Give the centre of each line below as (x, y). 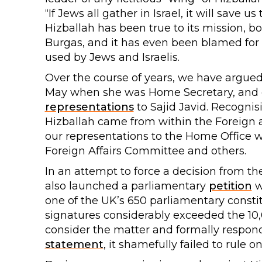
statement (74, 244)
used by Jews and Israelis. (112, 57)
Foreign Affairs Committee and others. (145, 151)
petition (230, 186)
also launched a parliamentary (127, 186)
